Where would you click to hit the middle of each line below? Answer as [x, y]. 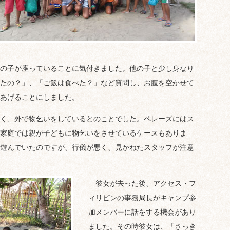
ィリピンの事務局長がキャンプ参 [142, 198]
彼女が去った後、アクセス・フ [142, 183]
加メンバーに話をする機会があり [142, 212]
